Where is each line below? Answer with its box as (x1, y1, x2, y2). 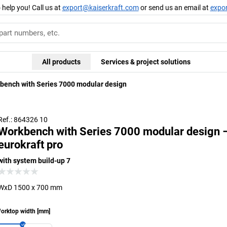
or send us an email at (138, 3, 210, 12)
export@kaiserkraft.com (62, 3, 139, 12)
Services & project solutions (100, 57, 191, 66)
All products (42, 57, 81, 66)
